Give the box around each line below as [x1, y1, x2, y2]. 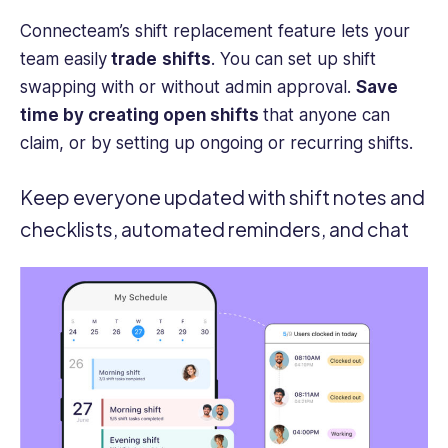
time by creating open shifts [20, 105, 263, 126]
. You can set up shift [211, 49, 376, 70]
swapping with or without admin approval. [20, 77, 356, 98]
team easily [20, 49, 107, 70]
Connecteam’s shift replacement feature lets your [20, 21, 410, 42]
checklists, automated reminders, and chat [20, 217, 409, 242]
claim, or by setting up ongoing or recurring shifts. [20, 133, 413, 154]
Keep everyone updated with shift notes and [20, 185, 425, 210]
